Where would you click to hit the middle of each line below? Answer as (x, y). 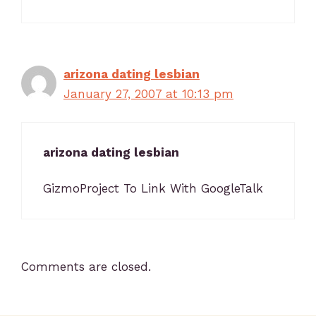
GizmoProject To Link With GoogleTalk (153, 188)
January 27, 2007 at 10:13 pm (148, 93)
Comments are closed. (86, 267)
